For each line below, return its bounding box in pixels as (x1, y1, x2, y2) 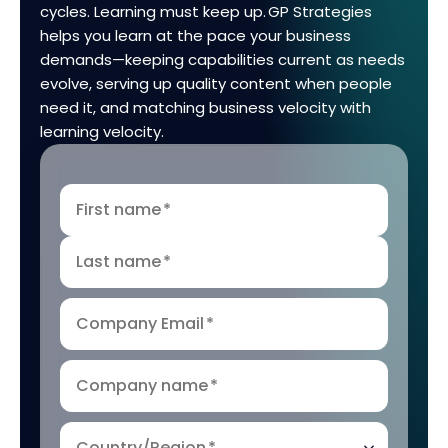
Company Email (76, 312, 204, 335)
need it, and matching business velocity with (40, 97, 371, 118)
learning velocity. (40, 121, 166, 142)
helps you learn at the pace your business (40, 25, 351, 46)
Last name (76, 250, 161, 273)
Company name (76, 374, 208, 397)
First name (76, 198, 161, 221)
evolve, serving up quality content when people (40, 73, 392, 94)
